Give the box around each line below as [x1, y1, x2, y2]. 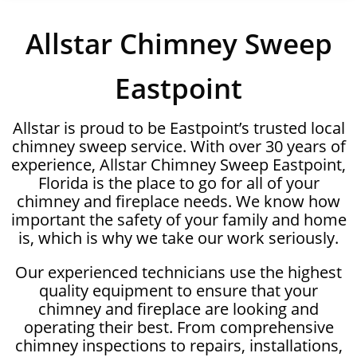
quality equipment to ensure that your [39, 279, 318, 301]
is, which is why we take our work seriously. [18, 226, 339, 249]
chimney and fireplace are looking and [38, 297, 319, 320]
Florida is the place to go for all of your [37, 171, 320, 194]
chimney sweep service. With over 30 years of [11, 135, 346, 157]
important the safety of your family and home [10, 208, 347, 230]
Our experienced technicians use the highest [15, 261, 342, 283]
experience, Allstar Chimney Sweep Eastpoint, [11, 153, 346, 175]
